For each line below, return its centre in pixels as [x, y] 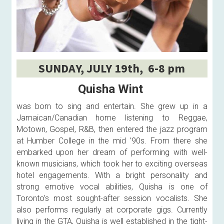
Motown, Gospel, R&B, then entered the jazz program [112, 129]
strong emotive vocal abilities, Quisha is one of [112, 187]
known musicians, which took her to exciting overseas [112, 164]
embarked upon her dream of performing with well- [112, 152]
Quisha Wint [110, 89]
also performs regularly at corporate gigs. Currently [112, 210]
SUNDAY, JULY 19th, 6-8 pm [112, 68]
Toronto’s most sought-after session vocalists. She [112, 198]
